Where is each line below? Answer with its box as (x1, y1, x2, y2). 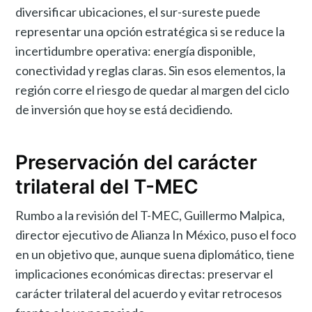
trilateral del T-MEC (15, 175, 199, 199)
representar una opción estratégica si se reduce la (15, 23, 286, 39)
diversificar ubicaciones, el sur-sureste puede (15, 3, 261, 19)
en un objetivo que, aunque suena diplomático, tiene (15, 246, 295, 262)
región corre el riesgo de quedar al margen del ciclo (15, 81, 290, 97)
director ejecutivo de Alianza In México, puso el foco (15, 226, 297, 242)
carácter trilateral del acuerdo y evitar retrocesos (15, 285, 283, 301)
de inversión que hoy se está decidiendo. (15, 101, 233, 117)
